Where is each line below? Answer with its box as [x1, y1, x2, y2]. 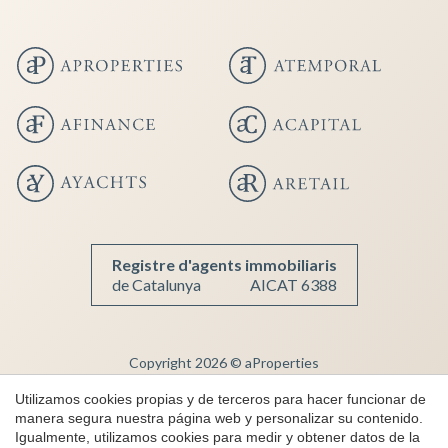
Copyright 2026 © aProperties [129, 354, 319, 371]
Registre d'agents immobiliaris [111, 255, 337, 274]
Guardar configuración [74, 331, 216, 348]
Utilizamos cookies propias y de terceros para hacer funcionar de [15, 390, 426, 407]
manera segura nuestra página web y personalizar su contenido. [15, 409, 423, 426]
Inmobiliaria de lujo [166, 383, 282, 400]
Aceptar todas [264, 331, 352, 348]
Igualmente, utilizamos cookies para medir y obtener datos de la [15, 428, 420, 445]
